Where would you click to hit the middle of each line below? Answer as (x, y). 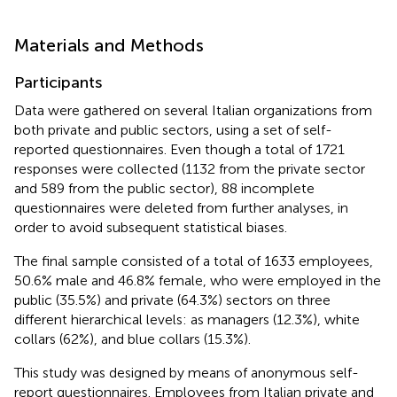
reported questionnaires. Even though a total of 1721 (179, 149)
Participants (58, 82)
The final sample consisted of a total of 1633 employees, (194, 261)
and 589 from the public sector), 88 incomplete (164, 188)
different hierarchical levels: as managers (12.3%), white (187, 319)
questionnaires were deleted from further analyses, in (181, 207)
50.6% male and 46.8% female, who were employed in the (198, 280)
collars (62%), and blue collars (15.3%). (132, 339)
